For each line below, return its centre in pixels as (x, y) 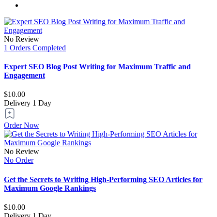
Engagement (24, 76)
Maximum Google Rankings (50, 188)
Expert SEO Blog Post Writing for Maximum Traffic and (97, 67)
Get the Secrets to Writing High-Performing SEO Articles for (103, 179)
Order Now (22, 125)
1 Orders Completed (35, 47)
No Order (19, 160)
